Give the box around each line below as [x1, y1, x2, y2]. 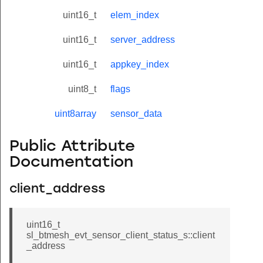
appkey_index [110, 59, 169, 70]
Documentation [9, 154, 133, 171]
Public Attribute [9, 139, 135, 155]
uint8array [55, 109, 96, 119]
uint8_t [68, 84, 96, 95]
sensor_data [110, 109, 162, 119]
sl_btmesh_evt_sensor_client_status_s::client [26, 230, 215, 241]
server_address [110, 35, 175, 45]
